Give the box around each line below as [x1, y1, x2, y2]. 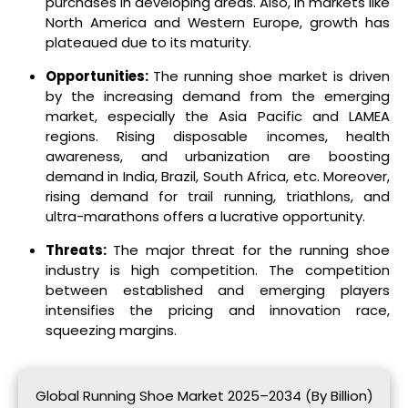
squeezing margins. [45, 320, 177, 340]
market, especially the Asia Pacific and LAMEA [45, 106, 390, 126]
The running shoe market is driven [152, 66, 391, 86]
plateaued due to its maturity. [45, 33, 251, 53]
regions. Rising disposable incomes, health [45, 126, 390, 146]
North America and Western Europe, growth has [45, 13, 390, 33]
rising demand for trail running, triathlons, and [45, 186, 390, 206]
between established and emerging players [45, 280, 390, 300]
